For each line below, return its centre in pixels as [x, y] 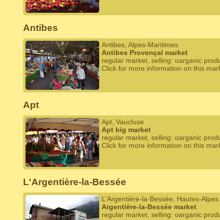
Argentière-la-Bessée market [149, 207]
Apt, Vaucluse [123, 122]
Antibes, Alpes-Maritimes [140, 45]
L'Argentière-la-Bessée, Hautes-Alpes [160, 199]
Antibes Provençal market [145, 53]
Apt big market [126, 130]
